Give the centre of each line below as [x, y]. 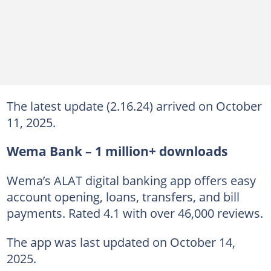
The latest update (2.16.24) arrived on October [134, 106]
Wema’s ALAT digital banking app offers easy [131, 180]
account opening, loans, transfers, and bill [123, 196]
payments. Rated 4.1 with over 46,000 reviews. [135, 213]
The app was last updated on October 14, [121, 242]
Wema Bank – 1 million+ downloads [117, 151]
